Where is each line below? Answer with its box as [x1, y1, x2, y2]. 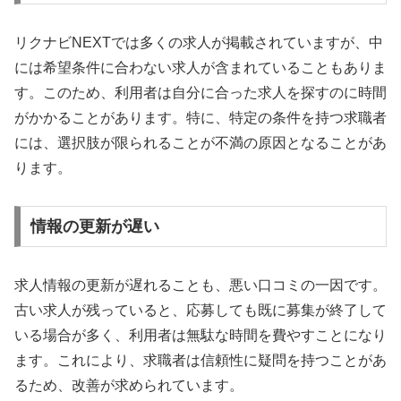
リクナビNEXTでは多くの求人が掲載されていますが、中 [14, 34, 383, 50]
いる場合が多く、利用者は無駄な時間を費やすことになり [14, 328, 387, 344]
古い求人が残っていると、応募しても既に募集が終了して [14, 303, 387, 319]
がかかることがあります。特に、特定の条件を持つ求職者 [14, 109, 387, 125]
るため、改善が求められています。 [14, 378, 243, 394]
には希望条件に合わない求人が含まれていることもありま [14, 59, 387, 75]
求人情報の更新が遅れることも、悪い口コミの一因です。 [14, 277, 387, 294]
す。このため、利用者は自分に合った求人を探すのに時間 [14, 84, 387, 100]
